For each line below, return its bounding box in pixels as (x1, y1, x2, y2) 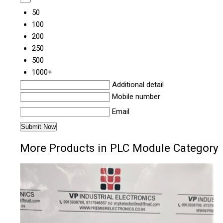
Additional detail (112, 80, 164, 90)
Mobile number (112, 92, 160, 102)
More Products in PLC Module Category (20, 141, 219, 155)
